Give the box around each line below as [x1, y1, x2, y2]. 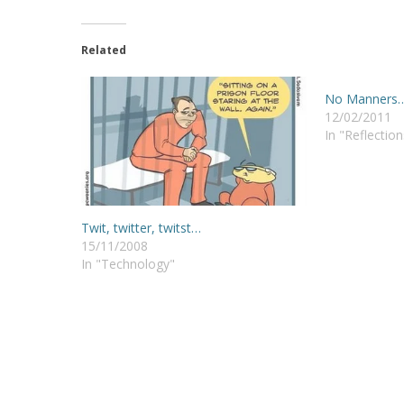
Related [81, 41, 126, 58]
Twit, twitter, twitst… [81, 218, 201, 236]
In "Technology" [81, 254, 175, 272]
